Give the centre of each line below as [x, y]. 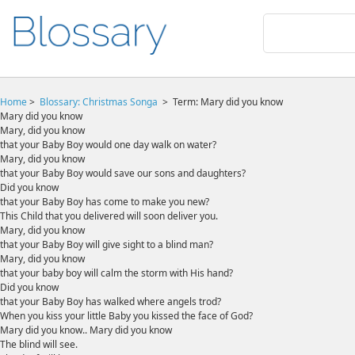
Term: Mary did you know [228, 102]
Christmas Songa [121, 102]
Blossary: [61, 102]
